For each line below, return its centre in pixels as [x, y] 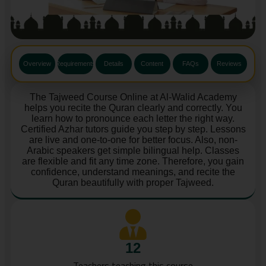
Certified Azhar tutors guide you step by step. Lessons [133, 129]
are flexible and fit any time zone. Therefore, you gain [133, 161]
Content [152, 64]
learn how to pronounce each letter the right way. [133, 119]
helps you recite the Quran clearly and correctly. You [133, 108]
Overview [37, 64]
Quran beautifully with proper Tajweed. [133, 183]
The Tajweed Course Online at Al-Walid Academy [133, 97]
